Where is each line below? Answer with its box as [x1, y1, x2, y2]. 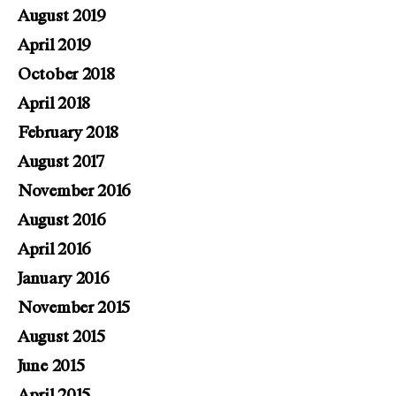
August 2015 [18, 328, 105, 346]
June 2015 [18, 357, 85, 376]
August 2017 [18, 153, 104, 171]
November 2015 [18, 299, 131, 317]
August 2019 [18, 7, 106, 26]
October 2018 [18, 65, 115, 84]
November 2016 [18, 182, 132, 201]
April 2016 [18, 240, 91, 259]
